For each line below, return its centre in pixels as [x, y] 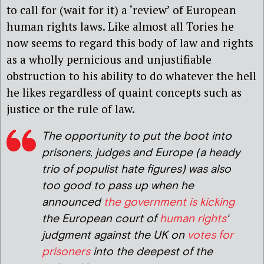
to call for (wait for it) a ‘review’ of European [121, 9]
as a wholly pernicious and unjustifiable [109, 59]
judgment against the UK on [115, 235]
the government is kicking [169, 202]
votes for [210, 235]
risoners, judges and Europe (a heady [144, 153]
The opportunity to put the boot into [137, 136]
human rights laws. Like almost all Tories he [120, 26]
